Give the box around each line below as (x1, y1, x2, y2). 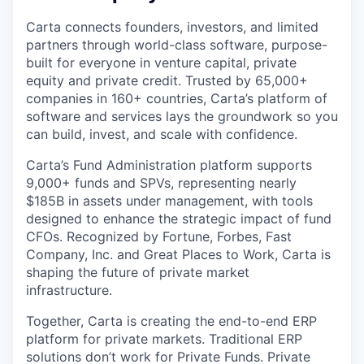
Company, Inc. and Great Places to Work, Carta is (26, 245, 331, 262)
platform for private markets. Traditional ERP (26, 330, 302, 347)
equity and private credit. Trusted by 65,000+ (26, 71, 308, 89)
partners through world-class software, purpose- (26, 36, 327, 53)
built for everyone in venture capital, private (26, 54, 297, 71)
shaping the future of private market (26, 263, 249, 280)
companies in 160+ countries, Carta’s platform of (26, 89, 327, 106)
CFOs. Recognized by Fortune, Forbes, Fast (26, 227, 292, 245)
